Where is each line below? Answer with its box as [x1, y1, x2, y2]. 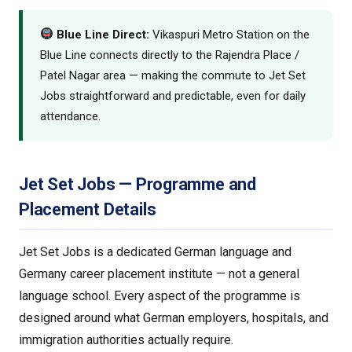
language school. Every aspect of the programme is [19, 288, 300, 303]
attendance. [40, 108, 101, 123]
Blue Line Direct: [57, 27, 150, 42]
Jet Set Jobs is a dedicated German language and [19, 244, 291, 259]
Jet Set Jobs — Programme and [19, 174, 256, 194]
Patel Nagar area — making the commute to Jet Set [40, 68, 306, 82]
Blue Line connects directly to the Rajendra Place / [40, 47, 299, 62]
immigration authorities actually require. [19, 332, 233, 347]
